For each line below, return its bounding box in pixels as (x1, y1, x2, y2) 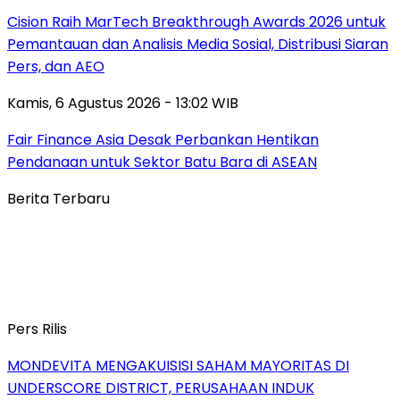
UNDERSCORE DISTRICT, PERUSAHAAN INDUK (7, 377, 314, 398)
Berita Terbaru (7, 187, 110, 209)
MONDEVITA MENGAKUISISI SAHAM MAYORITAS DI (7, 354, 349, 376)
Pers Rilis (7, 318, 67, 339)
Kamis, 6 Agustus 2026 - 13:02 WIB (7, 92, 238, 113)
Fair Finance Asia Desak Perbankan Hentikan (7, 129, 319, 150)
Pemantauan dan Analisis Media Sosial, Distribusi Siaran (7, 33, 388, 54)
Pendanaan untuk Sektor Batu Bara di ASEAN (7, 151, 317, 172)
